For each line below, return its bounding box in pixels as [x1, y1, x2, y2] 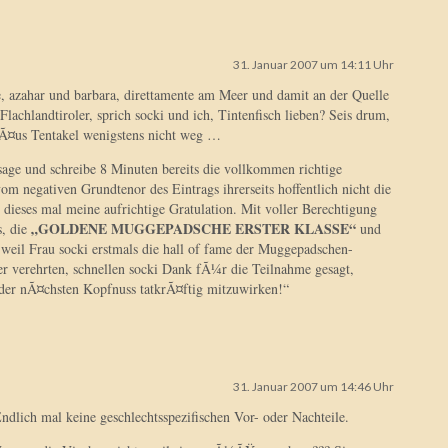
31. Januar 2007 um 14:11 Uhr [233, 57, 394, 72]
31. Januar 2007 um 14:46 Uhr [233, 379, 394, 394]
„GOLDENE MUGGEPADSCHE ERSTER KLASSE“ [31, 218, 356, 239]
